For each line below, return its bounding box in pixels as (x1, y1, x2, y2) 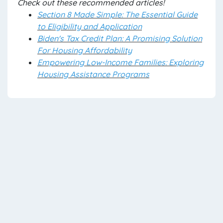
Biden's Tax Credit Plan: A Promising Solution (37, 33, 202, 43)
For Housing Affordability (37, 45, 132, 55)
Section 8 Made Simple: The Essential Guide (37, 9, 198, 19)
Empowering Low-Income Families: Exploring (37, 57, 204, 67)
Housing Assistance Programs (37, 69, 149, 79)
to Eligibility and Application (37, 21, 142, 31)
